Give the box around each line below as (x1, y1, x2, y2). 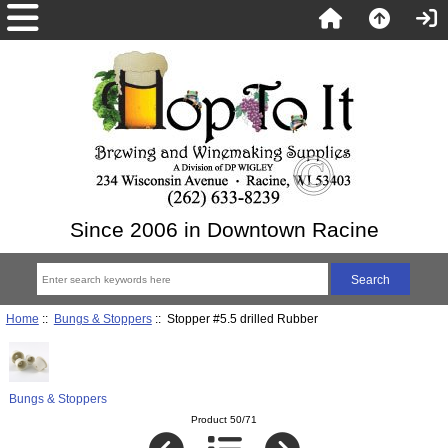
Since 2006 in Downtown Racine (69, 218, 379, 241)
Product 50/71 (191, 414, 257, 426)
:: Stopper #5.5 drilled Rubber (151, 311, 318, 325)
